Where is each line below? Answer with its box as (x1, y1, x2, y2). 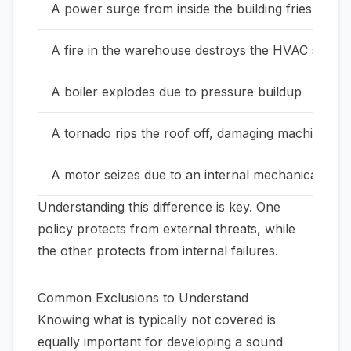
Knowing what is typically (38, 312, 191, 327)
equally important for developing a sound (38, 334, 283, 349)
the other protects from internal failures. (38, 243, 278, 259)
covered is (211, 312, 276, 327)
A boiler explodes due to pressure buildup (51, 84, 302, 100)
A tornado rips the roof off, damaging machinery (51, 125, 340, 141)
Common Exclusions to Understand (38, 290, 248, 306)
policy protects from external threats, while (38, 221, 295, 237)
